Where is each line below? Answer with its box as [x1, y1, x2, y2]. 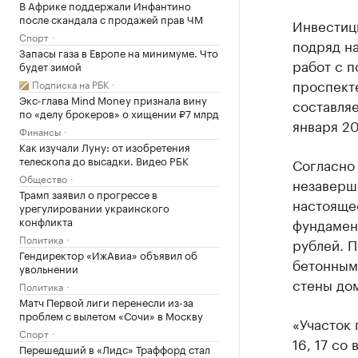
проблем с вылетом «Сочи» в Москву [19, 307, 203, 323]
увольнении [19, 260, 78, 276]
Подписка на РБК [32, 76, 109, 91]
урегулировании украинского [19, 199, 169, 215]
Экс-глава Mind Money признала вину [19, 91, 207, 107]
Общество [19, 170, 67, 185]
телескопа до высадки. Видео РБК [19, 152, 189, 168]
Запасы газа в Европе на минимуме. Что [19, 44, 218, 60]
